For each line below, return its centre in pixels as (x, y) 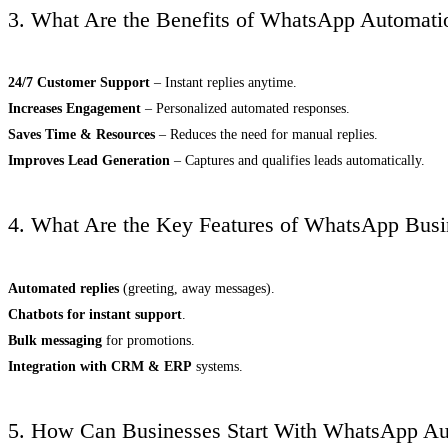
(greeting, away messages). (197, 288)
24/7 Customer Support (79, 83)
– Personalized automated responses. (245, 109)
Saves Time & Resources (81, 135)
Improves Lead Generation (89, 161)
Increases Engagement (74, 109)
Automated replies (63, 288)
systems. (217, 366)
